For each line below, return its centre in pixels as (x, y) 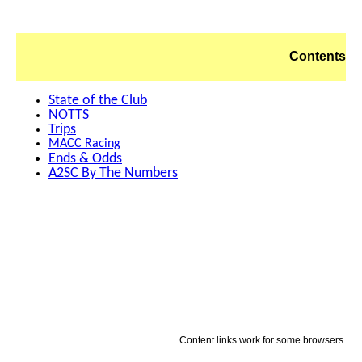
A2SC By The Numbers (113, 173)
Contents (318, 57)
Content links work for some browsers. (263, 340)
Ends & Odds (85, 159)
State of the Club (98, 101)
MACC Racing (84, 144)
